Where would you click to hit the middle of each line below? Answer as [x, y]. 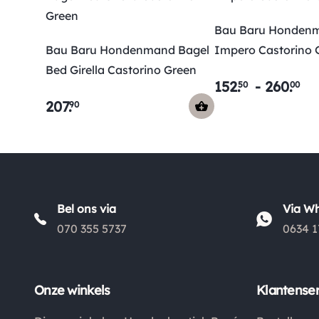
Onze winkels [72, 291]
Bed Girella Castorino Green [121, 70]
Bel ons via [87, 209]
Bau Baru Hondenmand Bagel [127, 50]
